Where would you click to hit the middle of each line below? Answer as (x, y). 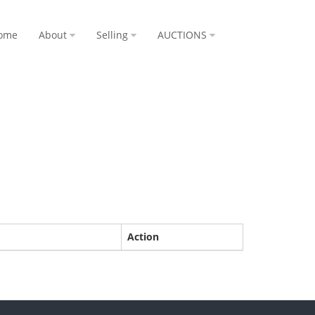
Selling (112, 35)
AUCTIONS (182, 35)
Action (143, 237)
